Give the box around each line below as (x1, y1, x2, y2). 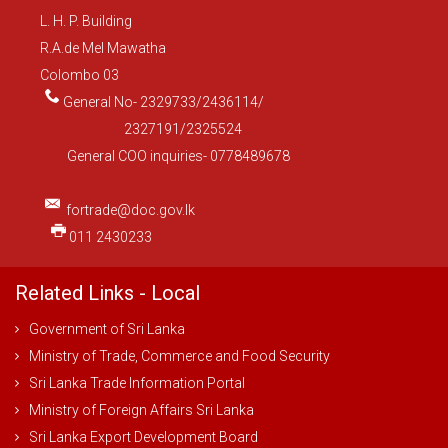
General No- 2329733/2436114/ (62, 94, 264, 111)
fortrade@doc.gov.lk (65, 202, 195, 219)
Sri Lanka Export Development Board (29, 429, 258, 446)
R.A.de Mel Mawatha (40, 40, 166, 57)
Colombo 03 (40, 67, 119, 84)
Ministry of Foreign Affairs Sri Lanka (29, 402, 254, 419)
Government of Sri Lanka (29, 321, 185, 338)
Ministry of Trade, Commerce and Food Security (29, 348, 330, 365)
